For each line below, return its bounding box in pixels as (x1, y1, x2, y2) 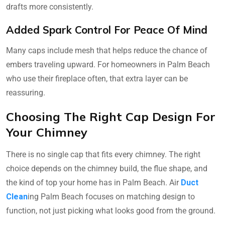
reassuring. (6, 88, 45, 98)
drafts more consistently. (6, 2, 93, 12)
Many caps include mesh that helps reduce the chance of (6, 46, 207, 56)
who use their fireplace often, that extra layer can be (6, 74, 188, 84)
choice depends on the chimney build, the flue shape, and (6, 164, 207, 174)
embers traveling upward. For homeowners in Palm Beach (6, 60, 210, 70)
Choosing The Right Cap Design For (6, 109, 215, 125)
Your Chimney (6, 125, 87, 140)
